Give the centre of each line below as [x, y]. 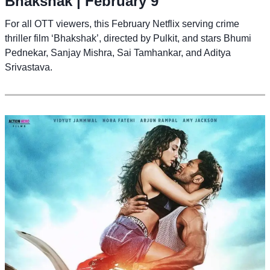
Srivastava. [29, 67]
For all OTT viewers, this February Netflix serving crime [122, 24]
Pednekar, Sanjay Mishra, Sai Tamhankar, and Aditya [118, 52]
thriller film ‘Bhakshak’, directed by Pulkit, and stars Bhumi [128, 38]
